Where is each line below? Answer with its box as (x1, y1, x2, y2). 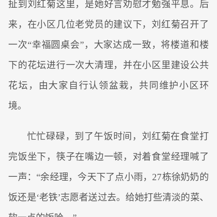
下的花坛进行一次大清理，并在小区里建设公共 (8, 60, 209, 70)
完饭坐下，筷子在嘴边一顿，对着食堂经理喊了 (8, 152, 209, 162)
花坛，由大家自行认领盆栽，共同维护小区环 (8, 80, 209, 91)
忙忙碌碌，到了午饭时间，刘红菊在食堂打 (27, 131, 209, 142)
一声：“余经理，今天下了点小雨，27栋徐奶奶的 (8, 172, 209, 183)
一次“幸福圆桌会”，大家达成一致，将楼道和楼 (8, 39, 209, 50)
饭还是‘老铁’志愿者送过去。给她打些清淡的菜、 (8, 192, 209, 203)
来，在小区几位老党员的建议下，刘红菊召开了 (8, 19, 209, 30)
